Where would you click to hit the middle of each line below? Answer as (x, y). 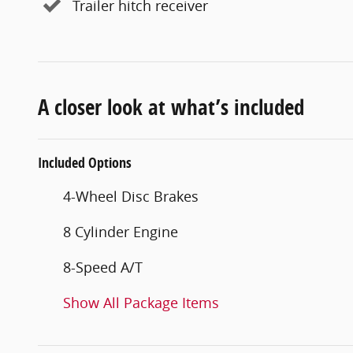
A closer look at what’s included (171, 106)
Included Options (85, 162)
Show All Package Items (141, 302)
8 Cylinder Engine (121, 231)
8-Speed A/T (103, 267)
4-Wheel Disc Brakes (131, 196)
